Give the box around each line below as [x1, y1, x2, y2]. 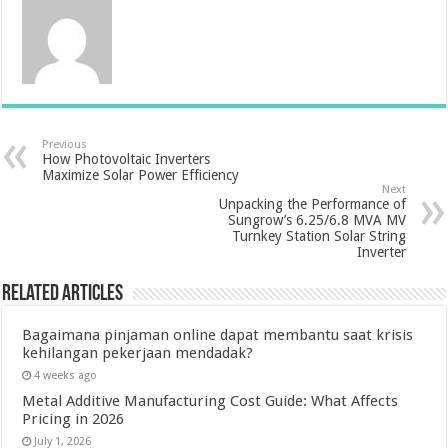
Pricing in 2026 [22, 410, 125, 429]
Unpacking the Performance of [218, 196, 406, 213]
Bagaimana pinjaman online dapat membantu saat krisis [22, 326, 414, 345]
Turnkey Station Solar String [231, 228, 406, 245]
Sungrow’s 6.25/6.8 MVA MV [227, 212, 406, 229]
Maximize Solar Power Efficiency [42, 167, 240, 184]
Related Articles [2, 283, 124, 307]
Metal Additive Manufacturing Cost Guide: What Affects [22, 392, 399, 411]
